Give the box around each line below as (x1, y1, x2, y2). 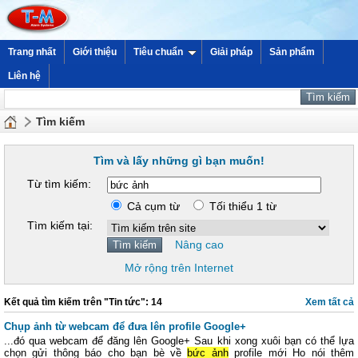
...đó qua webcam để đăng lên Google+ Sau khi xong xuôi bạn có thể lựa (4, 335, 354, 347)
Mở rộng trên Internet (125, 261, 233, 274)
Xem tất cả (305, 296, 354, 308)
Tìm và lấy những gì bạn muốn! (93, 154, 265, 167)
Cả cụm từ (124, 200, 189, 213)
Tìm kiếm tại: (27, 219, 93, 232)
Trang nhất (8, 46, 56, 58)
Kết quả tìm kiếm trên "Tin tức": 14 (4, 296, 162, 308)
